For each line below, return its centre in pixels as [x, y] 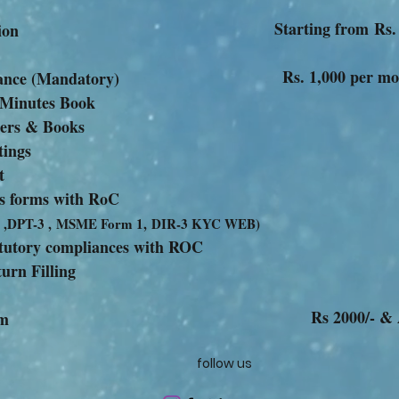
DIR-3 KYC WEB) [206, 224]
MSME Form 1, [104, 224]
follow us [225, 363]
